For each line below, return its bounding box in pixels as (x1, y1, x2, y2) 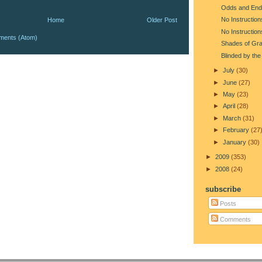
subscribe (205, 184, 241, 194)
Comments (218, 216, 251, 223)
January (222, 138, 248, 146)
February (222, 126, 251, 134)
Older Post (147, 16, 177, 23)
